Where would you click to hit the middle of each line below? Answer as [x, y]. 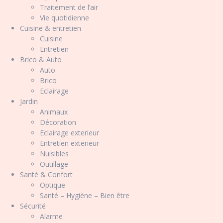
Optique [53, 185]
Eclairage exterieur [69, 133]
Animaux [54, 112]
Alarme [51, 216]
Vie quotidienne [64, 18]
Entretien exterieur [69, 143]
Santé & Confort [46, 174]
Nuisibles [54, 154]
